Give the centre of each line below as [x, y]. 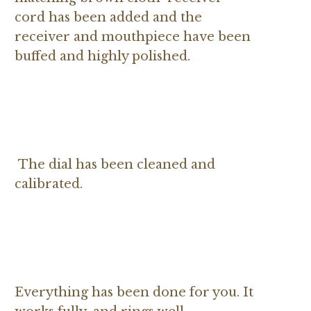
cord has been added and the [108, 17]
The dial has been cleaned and [115, 164]
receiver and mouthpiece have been [133, 36]
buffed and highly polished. [102, 56]
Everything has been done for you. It [134, 292]
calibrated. [50, 184]
